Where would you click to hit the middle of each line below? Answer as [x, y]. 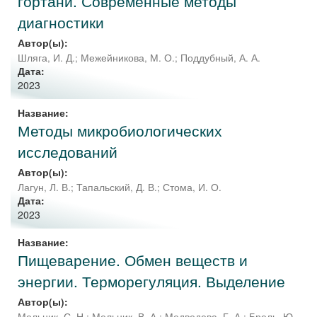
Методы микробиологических [120, 130]
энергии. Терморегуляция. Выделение [151, 281]
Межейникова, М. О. [128, 58]
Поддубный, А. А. [220, 58]
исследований [68, 151]
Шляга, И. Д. [46, 58]
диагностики [61, 22]
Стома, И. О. [192, 187]
